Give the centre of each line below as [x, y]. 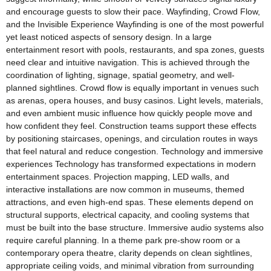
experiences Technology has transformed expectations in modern [131, 164]
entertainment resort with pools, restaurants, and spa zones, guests [135, 49]
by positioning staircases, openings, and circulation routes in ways [132, 138]
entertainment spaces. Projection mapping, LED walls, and [118, 176]
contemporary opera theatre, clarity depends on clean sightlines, [129, 253]
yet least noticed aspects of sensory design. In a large [109, 37]
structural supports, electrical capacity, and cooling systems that [128, 214]
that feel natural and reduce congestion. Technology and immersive [135, 151]
